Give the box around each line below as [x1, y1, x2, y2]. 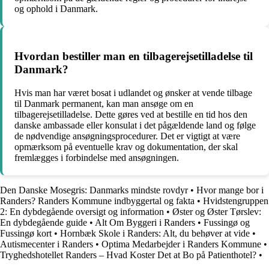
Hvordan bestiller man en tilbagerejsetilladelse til [14, 50, 253, 63]
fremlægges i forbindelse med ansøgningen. [14, 152, 179, 163]
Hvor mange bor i [196, 184, 264, 195]
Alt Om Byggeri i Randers [95, 217, 195, 228]
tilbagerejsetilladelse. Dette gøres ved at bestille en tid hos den [14, 109, 247, 119]
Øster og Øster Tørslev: [172, 206, 261, 217]
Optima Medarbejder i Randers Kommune [101, 238, 261, 249]
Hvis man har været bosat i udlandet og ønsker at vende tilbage [14, 87, 252, 98]
